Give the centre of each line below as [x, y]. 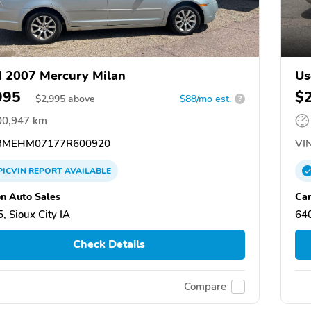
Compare [205, 287]
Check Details [109, 245]
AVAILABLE [87, 170]
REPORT [45, 170]
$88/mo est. [205, 99]
